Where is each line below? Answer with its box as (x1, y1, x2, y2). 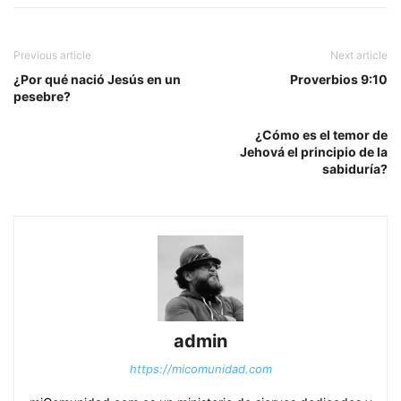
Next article (330, 47, 388, 62)
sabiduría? (322, 160, 388, 176)
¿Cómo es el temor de (255, 126, 388, 142)
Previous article (13, 47, 91, 62)
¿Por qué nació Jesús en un (13, 71, 181, 87)
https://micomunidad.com (129, 361, 272, 376)
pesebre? (13, 88, 71, 104)
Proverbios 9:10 (290, 71, 388, 87)
